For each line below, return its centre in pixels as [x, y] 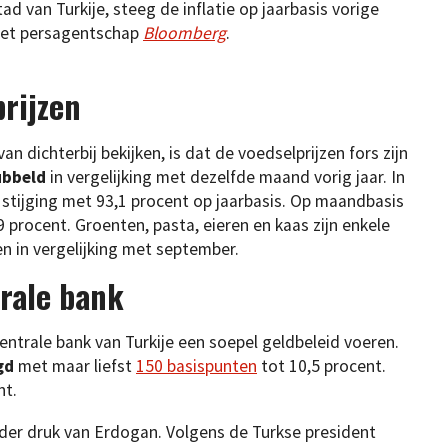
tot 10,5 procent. [321, 366]
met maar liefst [77, 366]
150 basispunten [196, 366]
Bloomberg [184, 33]
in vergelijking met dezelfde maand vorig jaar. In [225, 177]
